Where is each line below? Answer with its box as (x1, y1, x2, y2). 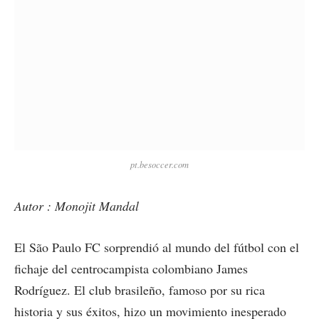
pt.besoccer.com (130, 159, 189, 171)
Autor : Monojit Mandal (14, 197, 139, 215)
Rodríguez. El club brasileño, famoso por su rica (14, 281, 265, 299)
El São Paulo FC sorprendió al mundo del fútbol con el (14, 239, 299, 256)
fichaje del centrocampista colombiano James (14, 260, 248, 278)
